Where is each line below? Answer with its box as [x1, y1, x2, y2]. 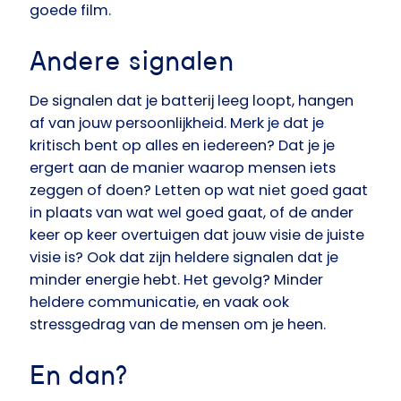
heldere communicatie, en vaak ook [30, 292, 289, 313]
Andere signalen [30, 48, 234, 76]
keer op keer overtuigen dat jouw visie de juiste [30, 225, 364, 246]
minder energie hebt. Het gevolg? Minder [30, 269, 323, 291]
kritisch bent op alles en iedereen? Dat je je [30, 135, 335, 157]
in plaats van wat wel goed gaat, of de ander [30, 202, 354, 224]
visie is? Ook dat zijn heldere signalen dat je [30, 247, 338, 269]
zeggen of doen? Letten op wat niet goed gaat [30, 180, 368, 201]
